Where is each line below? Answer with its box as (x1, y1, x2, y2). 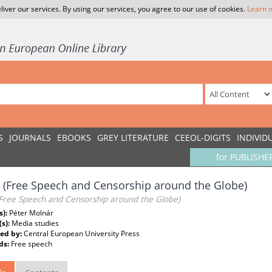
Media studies (12, 218, 59, 228)
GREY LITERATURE (97, 132, 169, 143)
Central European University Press (24, 228, 140, 239)
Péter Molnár (9, 208, 53, 218)
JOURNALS (9, 132, 51, 143)
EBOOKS (57, 132, 91, 143)
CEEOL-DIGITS (175, 132, 231, 143)
